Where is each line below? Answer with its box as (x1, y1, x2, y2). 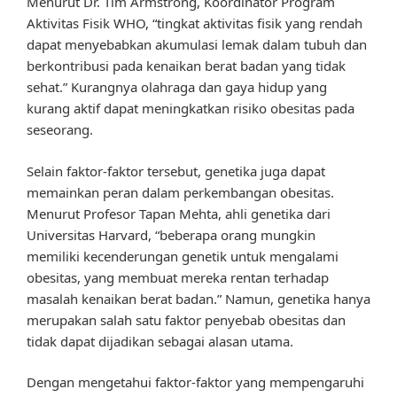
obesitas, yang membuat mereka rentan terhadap (27, 268, 329, 286)
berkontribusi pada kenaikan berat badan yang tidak (27, 57, 346, 75)
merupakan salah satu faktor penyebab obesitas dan (27, 310, 346, 329)
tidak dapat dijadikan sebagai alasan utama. (27, 331, 293, 350)
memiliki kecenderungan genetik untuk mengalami (27, 246, 339, 265)
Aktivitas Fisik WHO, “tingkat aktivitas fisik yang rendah (27, 14, 362, 33)
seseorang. (27, 121, 93, 139)
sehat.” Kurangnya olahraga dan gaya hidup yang (27, 78, 327, 97)
